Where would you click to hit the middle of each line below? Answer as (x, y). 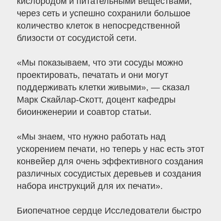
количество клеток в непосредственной (98, 26)
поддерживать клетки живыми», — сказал (103, 88)
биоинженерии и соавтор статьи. (84, 112)
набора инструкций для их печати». (90, 186)
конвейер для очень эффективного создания (110, 162)
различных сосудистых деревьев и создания (109, 174)
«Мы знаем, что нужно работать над (91, 137)
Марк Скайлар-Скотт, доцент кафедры (96, 100)
